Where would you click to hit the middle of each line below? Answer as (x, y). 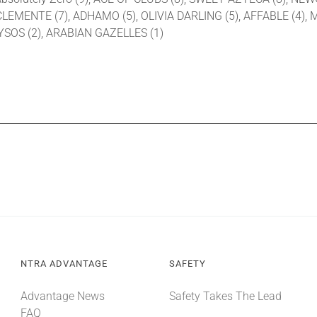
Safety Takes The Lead (225, 296)
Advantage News (62, 296)
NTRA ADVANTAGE (64, 264)
